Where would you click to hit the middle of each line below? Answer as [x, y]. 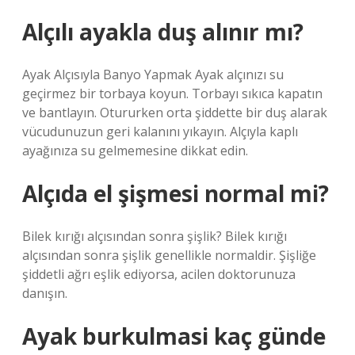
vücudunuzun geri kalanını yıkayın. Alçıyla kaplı [160, 132]
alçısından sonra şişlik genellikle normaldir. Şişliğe [169, 255]
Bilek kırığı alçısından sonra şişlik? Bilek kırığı [155, 236]
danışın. [45, 293]
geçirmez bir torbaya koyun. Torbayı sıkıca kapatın [172, 94]
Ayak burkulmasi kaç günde [174, 336]
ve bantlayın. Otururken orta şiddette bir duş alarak [175, 113]
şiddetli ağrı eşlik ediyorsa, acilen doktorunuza [159, 274]
